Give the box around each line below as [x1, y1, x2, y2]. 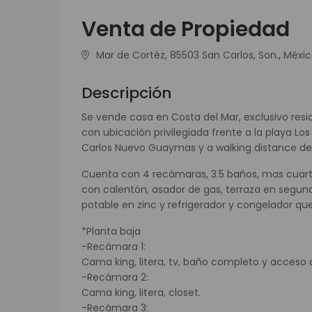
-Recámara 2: [81, 270, 148, 285]
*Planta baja [81, 224, 143, 239]
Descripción [81, 82, 172, 104]
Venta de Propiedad [81, 15, 290, 45]
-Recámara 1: [81, 240, 146, 254]
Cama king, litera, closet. [81, 286, 201, 300]
